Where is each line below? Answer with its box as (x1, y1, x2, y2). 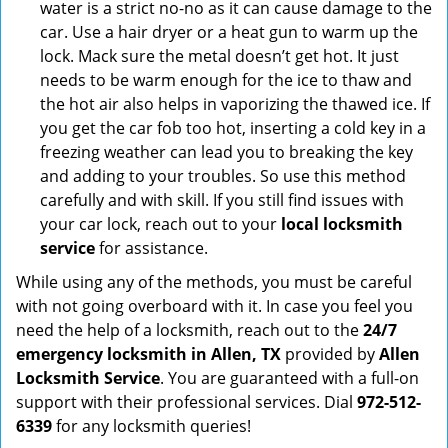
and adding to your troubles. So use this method (40, 165, 406, 187)
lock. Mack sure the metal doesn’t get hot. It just (40, 45, 399, 67)
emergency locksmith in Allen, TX (16, 343, 281, 365)
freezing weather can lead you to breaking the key (40, 141, 413, 163)
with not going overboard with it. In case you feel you (16, 295, 413, 317)
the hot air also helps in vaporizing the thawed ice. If (40, 93, 430, 115)
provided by (281, 343, 379, 365)
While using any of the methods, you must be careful (16, 271, 412, 293)
